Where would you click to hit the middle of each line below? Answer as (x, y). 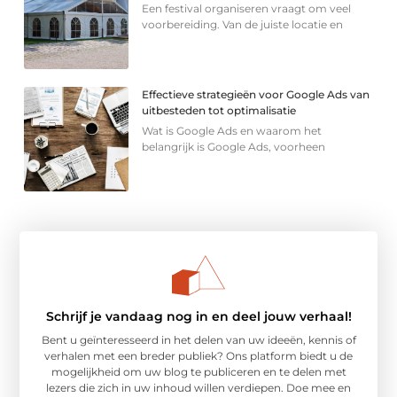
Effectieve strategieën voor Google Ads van (256, 95)
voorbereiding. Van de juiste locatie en (243, 25)
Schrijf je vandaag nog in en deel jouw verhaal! (198, 317)
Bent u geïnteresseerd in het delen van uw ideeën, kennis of (198, 340)
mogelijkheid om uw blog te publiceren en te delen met (198, 372)
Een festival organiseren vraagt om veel (247, 9)
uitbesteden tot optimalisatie (219, 111)
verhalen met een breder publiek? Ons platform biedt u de (198, 356)
